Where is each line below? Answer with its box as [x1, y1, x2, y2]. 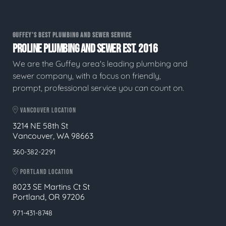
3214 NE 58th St [13, 120, 68, 131]
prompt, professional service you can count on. [13, 83, 184, 93]
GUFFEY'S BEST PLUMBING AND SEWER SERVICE [13, 30, 132, 39]
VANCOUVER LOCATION [19, 106, 76, 115]
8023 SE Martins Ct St [13, 182, 90, 192]
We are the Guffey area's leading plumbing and [13, 59, 188, 69]
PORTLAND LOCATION [19, 167, 73, 176]
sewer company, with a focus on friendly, [13, 71, 161, 81]
